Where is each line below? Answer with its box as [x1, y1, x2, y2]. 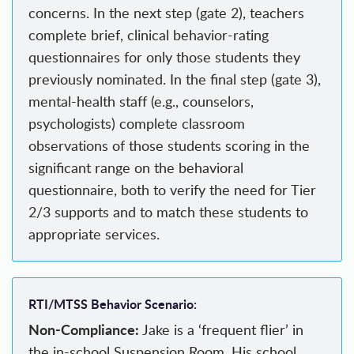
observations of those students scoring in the [28, 136, 310, 156]
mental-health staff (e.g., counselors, [28, 92, 254, 111]
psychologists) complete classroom [28, 114, 245, 134]
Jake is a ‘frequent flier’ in [139, 320, 303, 340]
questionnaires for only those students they [28, 47, 300, 67]
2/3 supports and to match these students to [28, 202, 308, 222]
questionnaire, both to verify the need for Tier [28, 180, 316, 200]
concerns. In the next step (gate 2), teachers [28, 3, 304, 23]
